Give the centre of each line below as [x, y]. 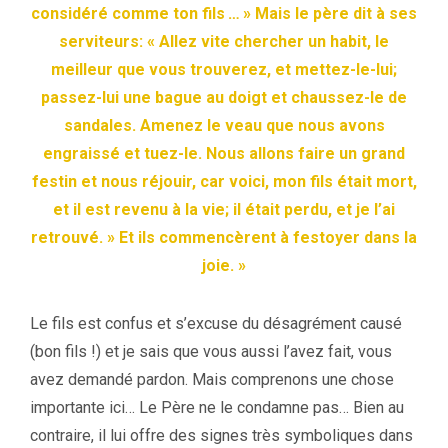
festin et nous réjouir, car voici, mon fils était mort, [224, 181]
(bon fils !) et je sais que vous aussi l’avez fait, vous [211, 351]
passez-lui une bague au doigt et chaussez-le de [224, 97]
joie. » [224, 265]
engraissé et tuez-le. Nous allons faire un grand [224, 153]
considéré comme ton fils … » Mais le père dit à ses [224, 13]
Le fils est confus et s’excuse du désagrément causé [216, 323]
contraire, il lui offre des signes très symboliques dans [221, 435]
